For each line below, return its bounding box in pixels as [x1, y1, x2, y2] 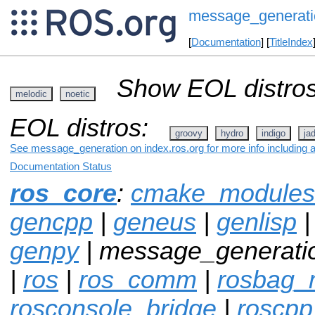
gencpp [10, 207, 93, 236]
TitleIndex [269, 37, 313, 49]
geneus [113, 207, 196, 236]
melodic [15, 88, 47, 99]
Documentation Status [10, 160, 112, 172]
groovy [175, 127, 202, 139]
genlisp [217, 207, 297, 236]
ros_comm [79, 265, 197, 294]
